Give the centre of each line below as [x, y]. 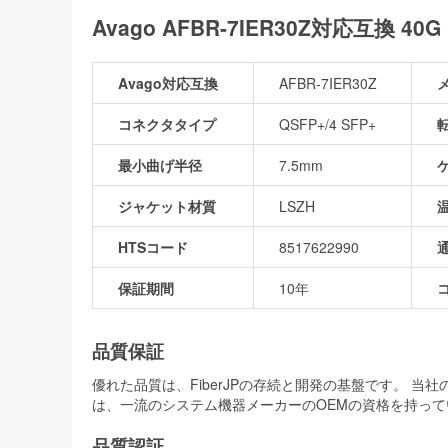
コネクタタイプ [167, 123]
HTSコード [153, 246]
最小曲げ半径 [160, 164]
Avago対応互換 [168, 82]
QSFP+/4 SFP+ [327, 123]
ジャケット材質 [167, 205]
